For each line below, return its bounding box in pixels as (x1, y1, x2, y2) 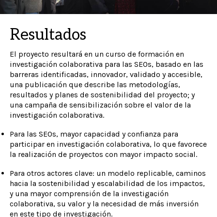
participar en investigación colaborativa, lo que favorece (10, 139, 207, 149)
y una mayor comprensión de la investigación (10, 189, 169, 198)
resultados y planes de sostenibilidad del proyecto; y (10, 90, 195, 99)
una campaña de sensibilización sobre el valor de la (10, 100, 191, 109)
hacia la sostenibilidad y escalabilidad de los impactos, (10, 179, 205, 188)
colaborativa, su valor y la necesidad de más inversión (10, 199, 199, 208)
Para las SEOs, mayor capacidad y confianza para (10, 129, 178, 139)
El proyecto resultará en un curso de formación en (10, 49, 184, 59)
